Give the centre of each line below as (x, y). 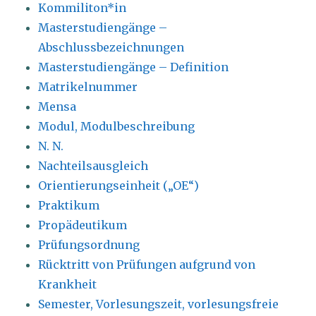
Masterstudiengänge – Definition (134, 67)
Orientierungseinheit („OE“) (119, 186)
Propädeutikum (83, 225)
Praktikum (69, 206)
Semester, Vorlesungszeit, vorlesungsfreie (159, 304)
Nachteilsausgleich (93, 166)
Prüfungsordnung (89, 245)
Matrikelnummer (88, 87)
